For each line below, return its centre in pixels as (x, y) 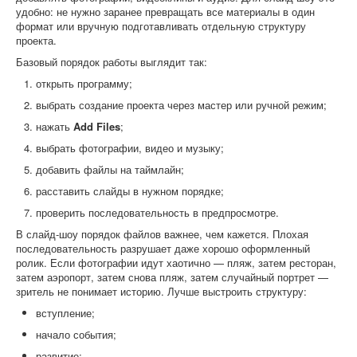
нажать (55, 126)
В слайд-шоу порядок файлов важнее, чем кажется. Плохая (162, 234)
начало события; (76, 334)
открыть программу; (84, 83)
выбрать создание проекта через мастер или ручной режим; (181, 105)
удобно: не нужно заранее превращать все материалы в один (165, 12)
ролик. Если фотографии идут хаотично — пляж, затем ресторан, (176, 263)
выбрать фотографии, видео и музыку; (130, 148)
